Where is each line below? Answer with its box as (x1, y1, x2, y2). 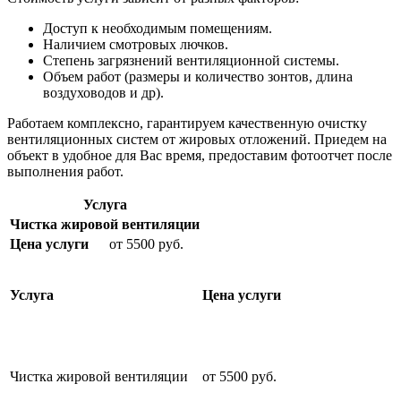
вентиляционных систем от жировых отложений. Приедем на (7, 132, 387, 148)
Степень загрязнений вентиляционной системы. (43, 53, 339, 69)
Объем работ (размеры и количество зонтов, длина (43, 69, 353, 85)
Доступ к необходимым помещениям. (43, 21, 272, 37)
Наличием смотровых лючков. (43, 37, 228, 53)
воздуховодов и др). (43, 85, 164, 101)
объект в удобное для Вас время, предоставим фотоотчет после (7, 148, 392, 164)
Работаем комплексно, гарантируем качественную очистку (7, 115, 367, 132)
